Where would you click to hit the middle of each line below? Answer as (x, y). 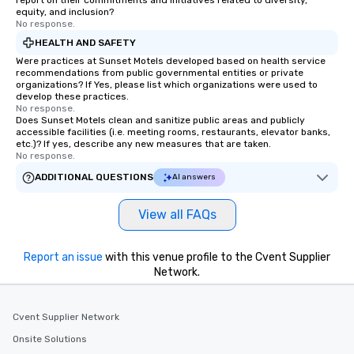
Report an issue (63, 258)
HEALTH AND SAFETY (85, 42)
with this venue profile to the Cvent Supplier (217, 258)
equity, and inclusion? (65, 12)
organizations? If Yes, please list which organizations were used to (167, 85)
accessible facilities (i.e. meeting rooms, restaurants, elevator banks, (173, 132)
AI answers (194, 177)
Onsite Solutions (50, 339)
